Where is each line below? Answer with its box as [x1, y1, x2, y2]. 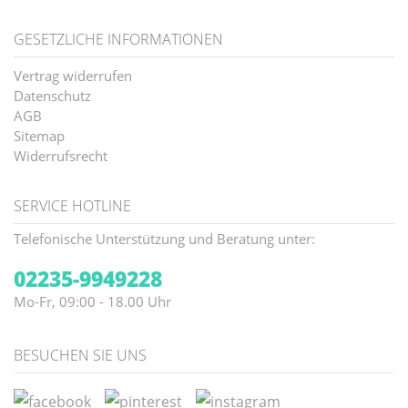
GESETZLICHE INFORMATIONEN [14, 29, 223, 50]
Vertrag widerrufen [14, 66, 132, 86]
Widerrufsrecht [14, 147, 107, 166]
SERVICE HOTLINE [14, 196, 131, 217]
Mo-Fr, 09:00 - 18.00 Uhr [14, 292, 171, 311]
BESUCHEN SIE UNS [14, 345, 147, 366]
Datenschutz [14, 87, 91, 106]
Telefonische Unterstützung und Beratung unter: [14, 229, 315, 249]
